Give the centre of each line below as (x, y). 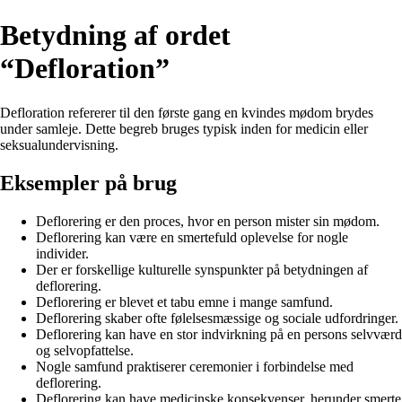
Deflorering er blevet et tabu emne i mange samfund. (184, 301)
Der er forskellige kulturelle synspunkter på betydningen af (202, 269)
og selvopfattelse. (85, 350)
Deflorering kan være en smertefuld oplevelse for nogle (192, 237)
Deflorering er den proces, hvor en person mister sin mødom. (208, 221)
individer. (62, 253)
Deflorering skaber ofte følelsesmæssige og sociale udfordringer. (217, 318)
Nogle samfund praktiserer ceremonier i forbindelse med (195, 366)
